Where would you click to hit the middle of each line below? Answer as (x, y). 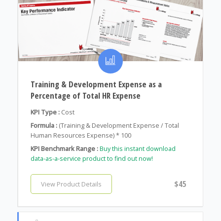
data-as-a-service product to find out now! (92, 159)
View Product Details (71, 184)
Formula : (44, 126)
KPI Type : (45, 112)
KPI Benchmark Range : (64, 149)
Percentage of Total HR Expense (85, 96)
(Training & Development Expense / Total (119, 126)
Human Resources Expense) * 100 (81, 135)
